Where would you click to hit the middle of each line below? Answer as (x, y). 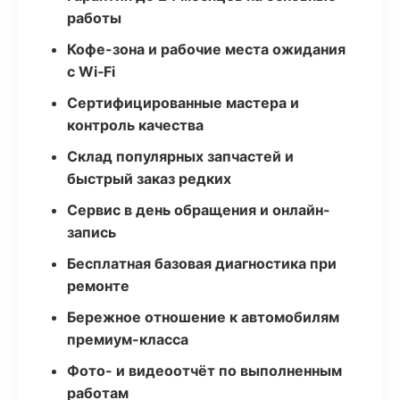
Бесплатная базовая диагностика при (202, 263)
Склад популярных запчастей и (180, 156)
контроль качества (135, 125)
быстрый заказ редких (149, 179)
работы (94, 18)
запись (92, 232)
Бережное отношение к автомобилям (203, 317)
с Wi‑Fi (91, 71)
